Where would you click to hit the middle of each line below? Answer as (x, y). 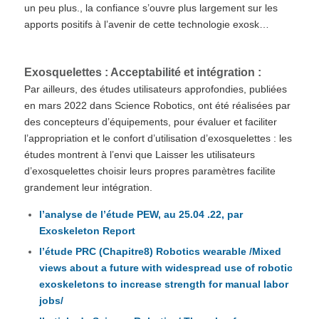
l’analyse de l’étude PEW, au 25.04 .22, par (141, 214)
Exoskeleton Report (87, 230)
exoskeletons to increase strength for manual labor (163, 284)
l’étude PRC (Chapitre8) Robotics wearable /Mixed (160, 251)
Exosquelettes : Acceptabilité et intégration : (142, 73)
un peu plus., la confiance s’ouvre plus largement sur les (151, 8)
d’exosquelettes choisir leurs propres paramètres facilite (150, 171)
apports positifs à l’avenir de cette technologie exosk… (146, 25)
